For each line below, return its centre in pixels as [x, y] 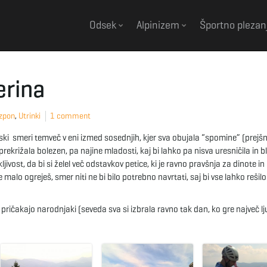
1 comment [70, 116]
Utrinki [30, 116]
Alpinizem [159, 25]
